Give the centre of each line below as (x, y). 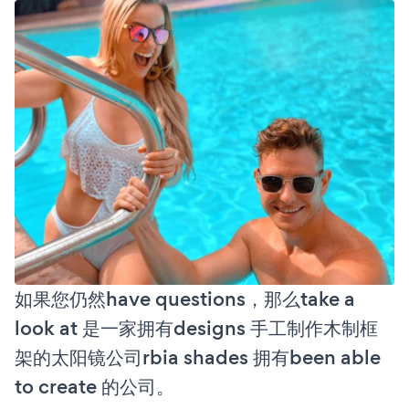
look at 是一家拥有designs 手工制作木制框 (196, 328)
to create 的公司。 (94, 386)
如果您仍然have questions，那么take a (185, 299)
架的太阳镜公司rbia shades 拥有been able (198, 357)
